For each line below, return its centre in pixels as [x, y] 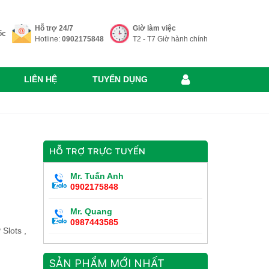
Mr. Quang [92, 212]
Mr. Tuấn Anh [97, 176]
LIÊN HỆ [40, 80]
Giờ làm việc [154, 29]
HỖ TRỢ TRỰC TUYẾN [98, 152]
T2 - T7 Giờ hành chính [170, 39]
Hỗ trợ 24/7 [54, 29]
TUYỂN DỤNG [120, 80]
